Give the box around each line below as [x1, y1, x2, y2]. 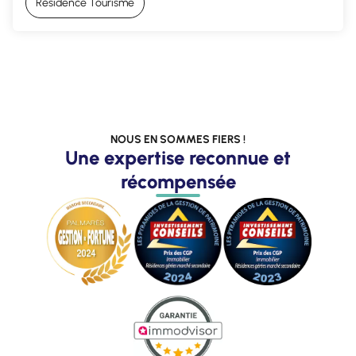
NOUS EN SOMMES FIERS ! [110, 133, 246, 146]
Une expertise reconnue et [65, 146, 291, 169]
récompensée [120, 170, 236, 193]
